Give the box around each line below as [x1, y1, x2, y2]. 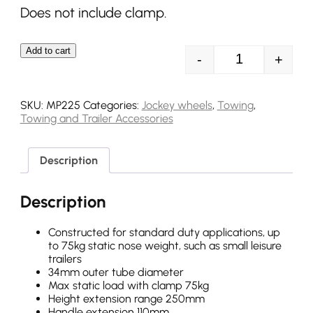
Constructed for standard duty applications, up [48, 226, 280, 240]
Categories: [82, 99, 142, 112]
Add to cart [25, 45, 71, 57]
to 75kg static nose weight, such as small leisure [48, 239, 282, 253]
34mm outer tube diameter [48, 265, 184, 279]
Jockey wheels [141, 99, 212, 112]
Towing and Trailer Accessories [20, 112, 173, 126]
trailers [48, 252, 82, 266]
